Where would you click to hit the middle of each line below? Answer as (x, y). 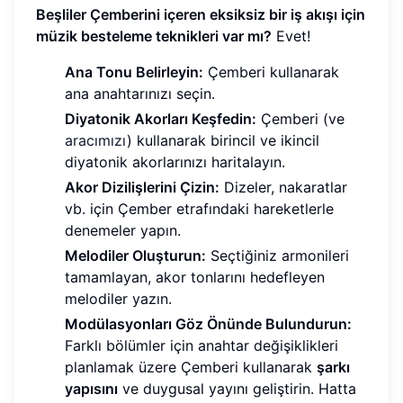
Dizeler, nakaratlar (283, 187)
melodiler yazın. (118, 298)
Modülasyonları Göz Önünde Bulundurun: (208, 323)
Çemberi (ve (300, 118)
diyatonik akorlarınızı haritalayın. (175, 161)
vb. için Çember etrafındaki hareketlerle (199, 208)
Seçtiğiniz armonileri (278, 255)
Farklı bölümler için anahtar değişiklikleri (201, 345)
